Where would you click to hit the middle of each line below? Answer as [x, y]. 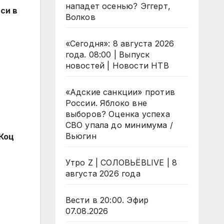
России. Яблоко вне [106, 103]
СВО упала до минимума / [119, 125]
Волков [80, 17]
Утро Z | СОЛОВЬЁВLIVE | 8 [121, 162]
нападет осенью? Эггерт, [118, 6]
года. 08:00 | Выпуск [107, 54]
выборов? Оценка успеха [117, 114]
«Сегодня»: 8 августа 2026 [120, 43]
